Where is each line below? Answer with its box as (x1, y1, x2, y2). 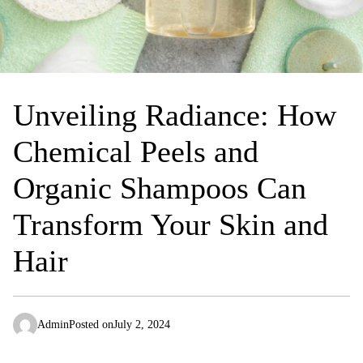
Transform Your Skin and (13, 207, 328, 241)
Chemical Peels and (13, 135, 258, 169)
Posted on (69, 318, 113, 331)
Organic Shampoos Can (13, 171, 306, 205)
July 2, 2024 (113, 318, 170, 331)
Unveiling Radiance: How (13, 98, 336, 132)
